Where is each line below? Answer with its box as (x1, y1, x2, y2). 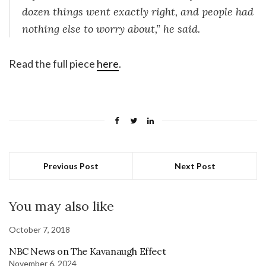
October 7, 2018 (9, 224, 70, 235)
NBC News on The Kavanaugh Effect (9, 245, 166, 257)
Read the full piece (9, 56, 97, 70)
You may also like (9, 197, 114, 214)
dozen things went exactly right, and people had (22, 4, 254, 18)
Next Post (174, 160, 216, 171)
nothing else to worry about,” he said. (22, 21, 200, 36)
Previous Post (43, 160, 99, 171)
